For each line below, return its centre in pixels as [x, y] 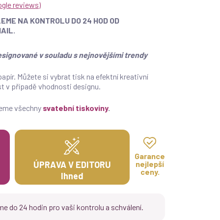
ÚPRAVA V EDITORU [72, 164]
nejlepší [150, 164]
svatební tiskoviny [75, 108]
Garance [150, 156]
